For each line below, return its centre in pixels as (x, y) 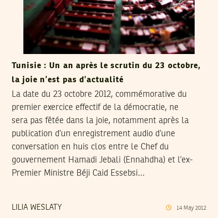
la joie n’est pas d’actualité (68, 80)
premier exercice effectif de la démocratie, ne (95, 108)
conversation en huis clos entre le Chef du (90, 147)
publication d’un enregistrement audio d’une (93, 134)
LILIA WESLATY (37, 208)
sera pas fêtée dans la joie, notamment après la (100, 121)
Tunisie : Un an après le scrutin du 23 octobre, (106, 66)
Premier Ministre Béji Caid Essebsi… (78, 173)
